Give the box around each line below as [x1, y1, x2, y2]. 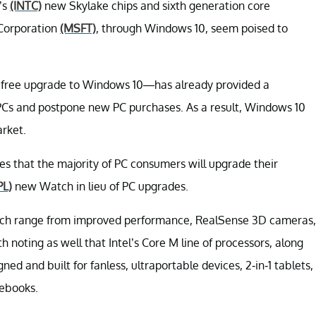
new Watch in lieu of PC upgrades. [12, 178, 188, 193]
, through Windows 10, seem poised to [96, 20, 288, 35]
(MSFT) [60, 20, 96, 35]
